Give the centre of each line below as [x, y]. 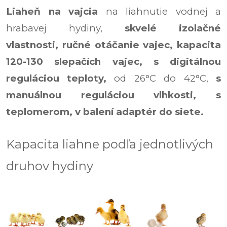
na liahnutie [137, 11]
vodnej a [198, 11]
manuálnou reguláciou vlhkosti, [111, 95]
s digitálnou [187, 62]
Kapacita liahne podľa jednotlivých [110, 144]
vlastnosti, [34, 45]
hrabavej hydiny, [65, 28]
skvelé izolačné [173, 28]
